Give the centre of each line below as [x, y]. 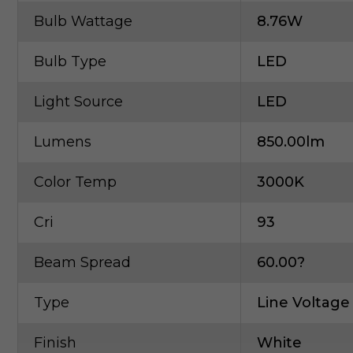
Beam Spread [82, 262]
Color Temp [75, 182]
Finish [55, 343]
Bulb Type [70, 61]
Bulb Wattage [83, 21]
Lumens [63, 142]
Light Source [78, 102]
